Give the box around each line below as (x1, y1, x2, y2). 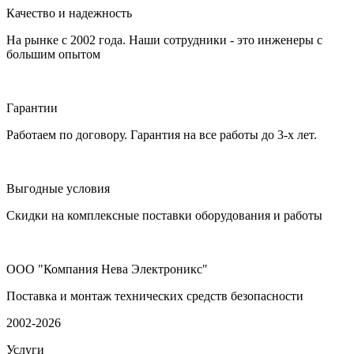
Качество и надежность (6, 6, 132, 20)
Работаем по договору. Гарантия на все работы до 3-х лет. (6, 127, 317, 141)
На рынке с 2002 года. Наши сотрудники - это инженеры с (6, 32, 322, 47)
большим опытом (6, 47, 100, 61)
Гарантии (6, 100, 58, 115)
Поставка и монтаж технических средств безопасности (6, 288, 303, 303)
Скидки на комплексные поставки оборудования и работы (6, 208, 322, 222)
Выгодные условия (6, 181, 110, 195)
